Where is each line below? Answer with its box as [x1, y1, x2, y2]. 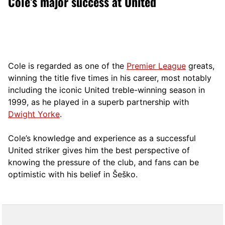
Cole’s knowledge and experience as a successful [8, 133, 196, 143]
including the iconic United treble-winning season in [8, 84, 205, 95]
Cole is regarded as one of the [8, 60, 127, 71]
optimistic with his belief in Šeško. [8, 169, 138, 179]
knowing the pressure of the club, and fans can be [8, 157, 199, 167]
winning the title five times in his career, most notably [8, 72, 211, 83]
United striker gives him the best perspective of [8, 145, 190, 155]
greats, [186, 60, 214, 71]
